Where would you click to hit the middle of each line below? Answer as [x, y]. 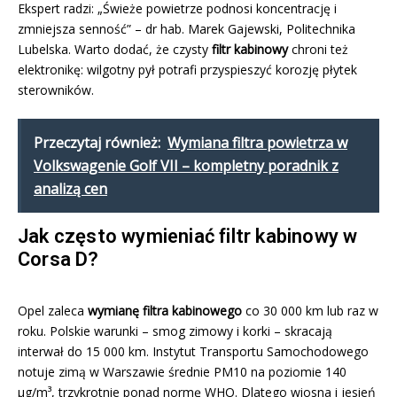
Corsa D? [58, 260]
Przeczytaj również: [97, 143]
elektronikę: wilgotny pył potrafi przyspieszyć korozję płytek [187, 70]
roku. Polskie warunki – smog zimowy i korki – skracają [175, 331]
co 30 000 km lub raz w [310, 311]
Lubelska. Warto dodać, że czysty [115, 50]
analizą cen [70, 189]
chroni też [318, 50]
